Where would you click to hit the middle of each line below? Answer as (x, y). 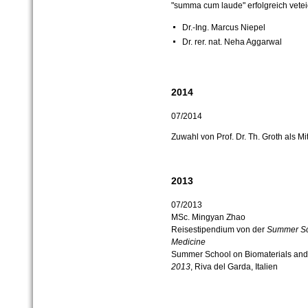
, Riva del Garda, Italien (234, 266)
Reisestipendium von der (219, 229)
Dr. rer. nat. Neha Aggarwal (232, 42)
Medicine (188, 242)
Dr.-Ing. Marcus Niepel (223, 27)
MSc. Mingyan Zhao (208, 217)
